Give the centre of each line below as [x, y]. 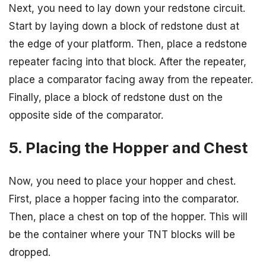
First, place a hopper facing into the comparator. [124, 199]
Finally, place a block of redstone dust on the [116, 98]
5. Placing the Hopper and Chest [128, 148]
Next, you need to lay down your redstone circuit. [127, 9]
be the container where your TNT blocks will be [122, 234]
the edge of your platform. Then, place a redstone [128, 44]
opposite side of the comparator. [86, 115]
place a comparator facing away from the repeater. [131, 80]
